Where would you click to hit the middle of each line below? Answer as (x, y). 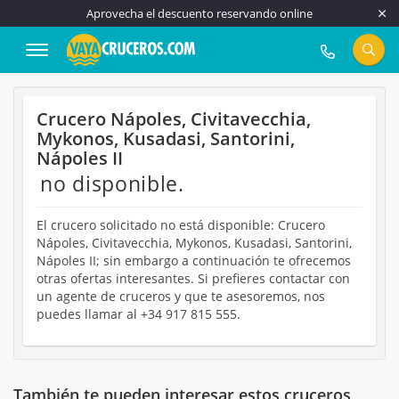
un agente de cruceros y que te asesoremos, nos (181, 296)
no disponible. (112, 183)
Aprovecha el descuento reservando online (199, 13)
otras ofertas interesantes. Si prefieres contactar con (193, 278)
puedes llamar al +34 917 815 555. (138, 314)
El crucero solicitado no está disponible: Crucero (181, 225)
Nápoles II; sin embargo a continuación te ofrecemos (194, 261)
